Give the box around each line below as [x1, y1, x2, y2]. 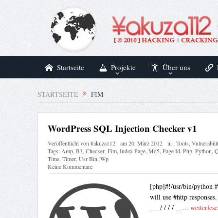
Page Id [162, 147, 180, 155]
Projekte [110, 62, 136, 72]
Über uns [162, 62, 190, 72]
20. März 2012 [128, 139, 163, 147]
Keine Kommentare [47, 163, 92, 171]
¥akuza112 [90, 139, 115, 147]
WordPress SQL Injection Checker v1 [47, 122, 197, 135]
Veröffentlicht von [47, 139, 91, 147]
